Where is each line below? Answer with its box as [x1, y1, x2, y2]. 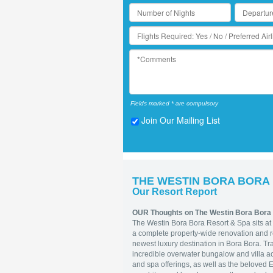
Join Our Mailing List [141, 114, 220, 127]
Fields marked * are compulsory [130, 100, 218, 107]
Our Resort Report [132, 186, 217, 197]
